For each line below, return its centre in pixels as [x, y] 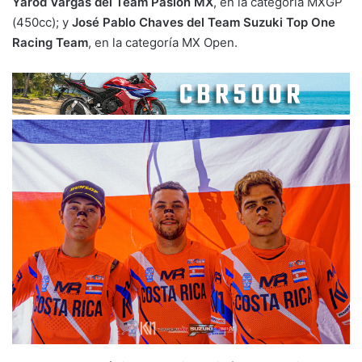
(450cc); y [42, 22]
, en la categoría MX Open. [163, 42]
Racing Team [50, 42]
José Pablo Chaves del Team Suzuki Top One [204, 22]
